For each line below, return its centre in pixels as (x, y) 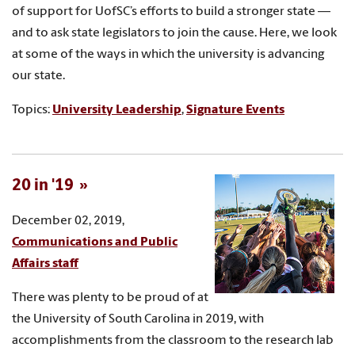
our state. (38, 76)
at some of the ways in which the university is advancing (168, 54)
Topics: (32, 110)
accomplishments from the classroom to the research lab (173, 340)
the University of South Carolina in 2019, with (138, 319)
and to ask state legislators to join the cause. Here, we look (174, 33)
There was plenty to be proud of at (110, 298)
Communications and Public (95, 242)
